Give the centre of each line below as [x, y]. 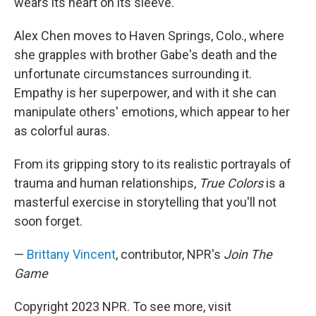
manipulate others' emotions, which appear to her [152, 112]
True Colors [232, 183]
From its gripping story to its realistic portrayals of [153, 164]
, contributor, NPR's [170, 255]
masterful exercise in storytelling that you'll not [145, 202]
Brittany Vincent [71, 255]
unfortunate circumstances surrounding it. [133, 74]
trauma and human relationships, [107, 183]
